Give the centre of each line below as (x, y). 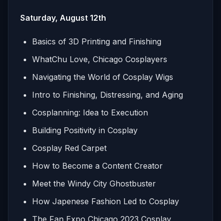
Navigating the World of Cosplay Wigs (103, 77)
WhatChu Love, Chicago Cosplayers (100, 59)
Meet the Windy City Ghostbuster (94, 183)
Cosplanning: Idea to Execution (90, 112)
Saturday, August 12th (64, 18)
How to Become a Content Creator (97, 166)
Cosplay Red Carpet (69, 148)
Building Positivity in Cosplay (85, 130)
